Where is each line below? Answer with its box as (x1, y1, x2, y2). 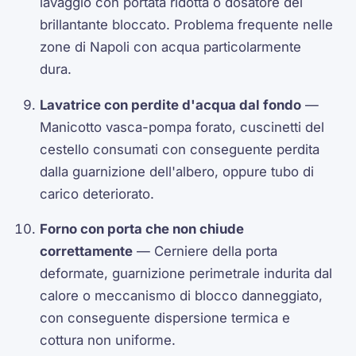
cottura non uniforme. (40, 332, 176, 349)
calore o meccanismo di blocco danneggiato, (40, 288, 323, 304)
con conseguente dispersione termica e (40, 310, 291, 327)
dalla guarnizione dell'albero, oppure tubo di (40, 163, 315, 180)
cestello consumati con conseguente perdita (40, 141, 320, 157)
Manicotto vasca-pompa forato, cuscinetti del (40, 118, 325, 135)
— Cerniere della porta (133, 243, 278, 260)
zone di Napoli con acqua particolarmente (40, 38, 302, 55)
